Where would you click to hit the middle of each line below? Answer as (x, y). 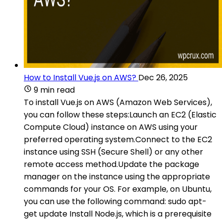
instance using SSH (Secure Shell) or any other (113, 152)
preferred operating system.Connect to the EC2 (118, 139)
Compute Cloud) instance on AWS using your (111, 127)
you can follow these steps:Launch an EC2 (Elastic (120, 114)
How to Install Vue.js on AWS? (80, 77)
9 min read (54, 90)
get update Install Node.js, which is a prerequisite (118, 214)
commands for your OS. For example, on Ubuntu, (118, 189)
